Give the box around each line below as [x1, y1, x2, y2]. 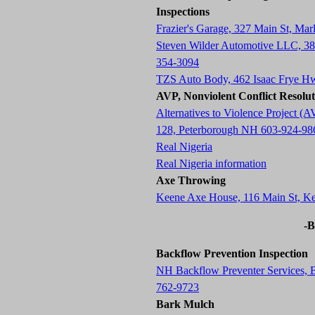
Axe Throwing [156, 174, 226, 186]
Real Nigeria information [156, 157, 266, 169]
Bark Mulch [156, 298, 214, 310]
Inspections [156, 6, 210, 18]
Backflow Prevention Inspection [156, 247, 308, 259]
